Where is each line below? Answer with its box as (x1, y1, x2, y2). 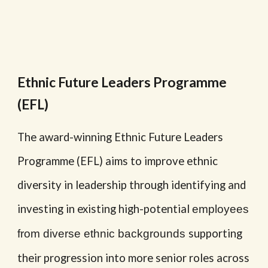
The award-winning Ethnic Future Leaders (17, 130, 224, 144)
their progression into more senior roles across (17, 251, 250, 264)
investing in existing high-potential (17, 202, 193, 215)
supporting (188, 226, 243, 240)
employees (192, 202, 249, 215)
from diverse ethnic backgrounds (17, 227, 186, 240)
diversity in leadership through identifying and (17, 178, 246, 191)
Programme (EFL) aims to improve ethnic (17, 154, 218, 167)
